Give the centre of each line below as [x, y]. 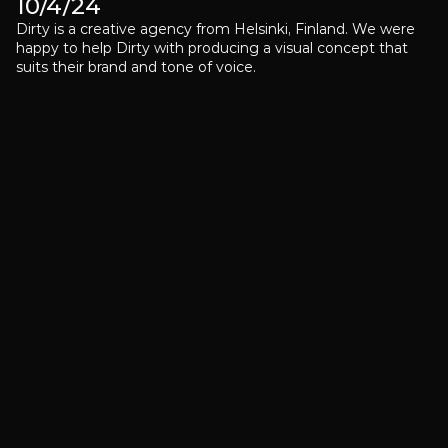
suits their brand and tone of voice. [136, 67]
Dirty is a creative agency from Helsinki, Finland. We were [215, 29]
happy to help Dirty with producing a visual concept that [212, 48]
